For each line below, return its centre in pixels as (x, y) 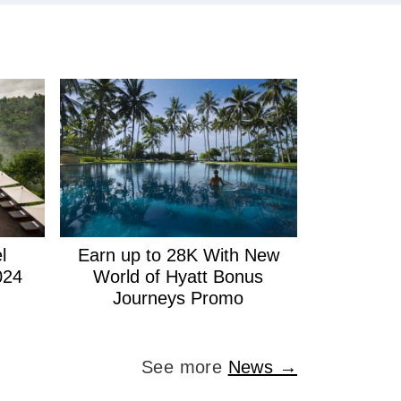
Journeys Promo (179, 299)
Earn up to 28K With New (178, 256)
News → (263, 367)
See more (185, 367)
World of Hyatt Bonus (179, 277)
